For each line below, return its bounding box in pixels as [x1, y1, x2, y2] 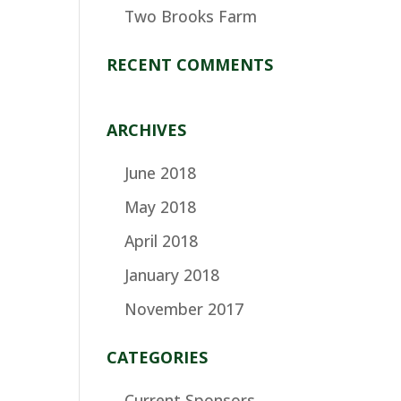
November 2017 [124, 297, 244, 320]
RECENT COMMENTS [107, 54, 274, 76]
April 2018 [124, 229, 199, 252]
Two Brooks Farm [124, 5, 258, 28]
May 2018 [124, 196, 197, 218]
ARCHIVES [107, 119, 187, 141]
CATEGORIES [107, 346, 209, 368]
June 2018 [124, 162, 197, 184]
